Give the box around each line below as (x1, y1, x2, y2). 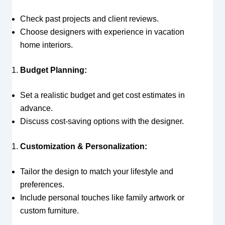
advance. (20, 103, 53, 113)
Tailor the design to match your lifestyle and (20, 167, 173, 176)
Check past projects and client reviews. (20, 14, 159, 23)
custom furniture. (20, 206, 79, 215)
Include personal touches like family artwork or (20, 193, 184, 202)
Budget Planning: (20, 65, 87, 74)
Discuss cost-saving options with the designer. (20, 117, 184, 126)
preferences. (20, 180, 64, 189)
